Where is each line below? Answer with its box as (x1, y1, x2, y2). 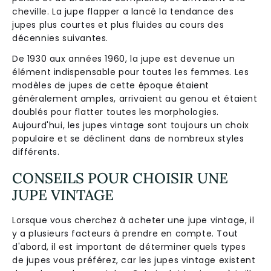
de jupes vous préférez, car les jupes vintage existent (12, 253, 256, 266)
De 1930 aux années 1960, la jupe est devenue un (12, 52, 235, 65)
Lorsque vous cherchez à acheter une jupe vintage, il (12, 214, 255, 226)
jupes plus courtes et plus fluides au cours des (12, 18, 224, 31)
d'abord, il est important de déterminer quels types (12, 240, 246, 253)
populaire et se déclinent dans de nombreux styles (12, 132, 244, 145)
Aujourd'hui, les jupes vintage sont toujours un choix (12, 119, 249, 131)
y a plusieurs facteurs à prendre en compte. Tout (12, 227, 238, 240)
